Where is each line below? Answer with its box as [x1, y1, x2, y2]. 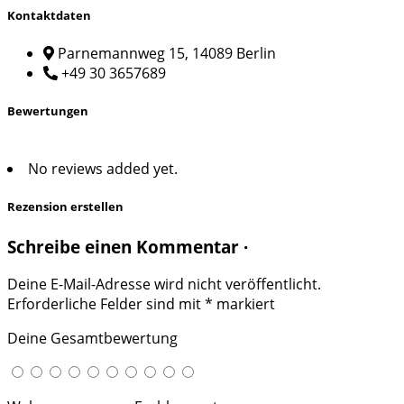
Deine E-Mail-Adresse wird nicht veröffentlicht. [7, 274, 321, 295]
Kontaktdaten [7, 6, 91, 23]
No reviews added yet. [28, 159, 178, 179]
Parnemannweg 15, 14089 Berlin [58, 42, 276, 63]
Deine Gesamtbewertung [7, 328, 178, 349]
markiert [213, 294, 275, 315]
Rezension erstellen [7, 198, 124, 216]
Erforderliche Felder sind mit [7, 294, 205, 315]
